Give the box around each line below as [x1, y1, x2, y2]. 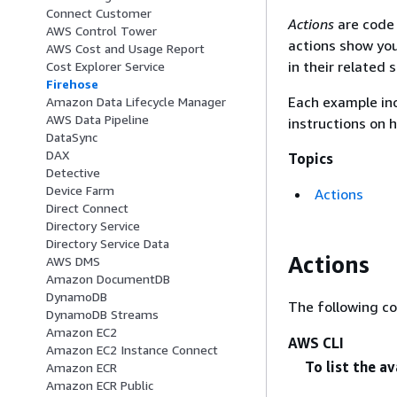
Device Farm [46, 183, 114, 198]
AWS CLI [288, 333, 344, 352]
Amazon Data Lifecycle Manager [46, 94, 226, 110]
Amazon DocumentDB [46, 271, 170, 287]
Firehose [46, 76, 98, 92]
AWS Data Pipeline [46, 112, 149, 128]
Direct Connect [46, 200, 128, 216]
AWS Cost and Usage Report [46, 41, 205, 57]
